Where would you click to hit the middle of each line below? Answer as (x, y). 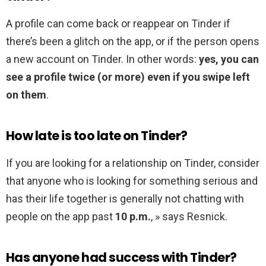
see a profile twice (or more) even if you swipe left (128, 77)
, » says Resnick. (189, 217)
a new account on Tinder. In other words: (102, 59)
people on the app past (61, 217)
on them (26, 95)
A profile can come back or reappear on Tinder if (118, 24)
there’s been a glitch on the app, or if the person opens (133, 42)
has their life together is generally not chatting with (125, 199)
